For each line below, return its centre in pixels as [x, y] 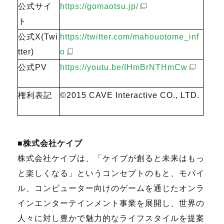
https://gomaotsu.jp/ [99, 6]
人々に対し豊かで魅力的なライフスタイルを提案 [111, 218]
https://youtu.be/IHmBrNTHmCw [124, 67]
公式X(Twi [38, 36]
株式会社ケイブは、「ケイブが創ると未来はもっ [111, 158]
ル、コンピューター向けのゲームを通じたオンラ [111, 188]
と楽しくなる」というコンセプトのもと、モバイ [111, 173]
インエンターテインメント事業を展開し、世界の [111, 203]
